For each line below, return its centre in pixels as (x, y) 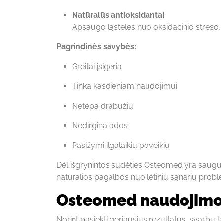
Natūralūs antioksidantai (118, 15)
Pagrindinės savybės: (96, 46)
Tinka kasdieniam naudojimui (125, 86)
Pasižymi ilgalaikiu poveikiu (121, 145)
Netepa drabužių (103, 106)
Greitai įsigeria (97, 66)
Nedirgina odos (100, 125)
